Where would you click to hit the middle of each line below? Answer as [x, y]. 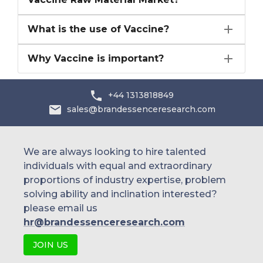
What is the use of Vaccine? [98, 29]
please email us [60, 208]
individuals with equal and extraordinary [118, 166]
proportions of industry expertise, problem [125, 180]
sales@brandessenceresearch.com [141, 109]
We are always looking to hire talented [115, 151]
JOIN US [50, 245]
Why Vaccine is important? [96, 58]
